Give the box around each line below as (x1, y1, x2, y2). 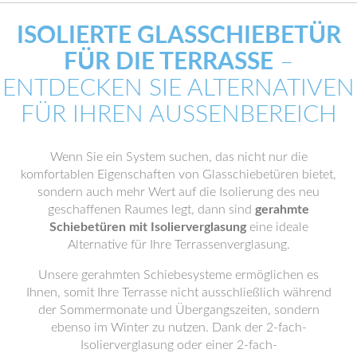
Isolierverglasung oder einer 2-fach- (80, 339, 277, 352)
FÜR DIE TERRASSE (64, 50, 273, 75)
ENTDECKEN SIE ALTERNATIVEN (2, 76, 355, 101)
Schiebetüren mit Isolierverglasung (49, 221, 246, 234)
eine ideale (245, 221, 308, 234)
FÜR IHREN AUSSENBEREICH (20, 103, 319, 127)
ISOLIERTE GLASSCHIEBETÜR (16, 24, 341, 49)
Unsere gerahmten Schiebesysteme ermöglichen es (38, 269, 319, 282)
